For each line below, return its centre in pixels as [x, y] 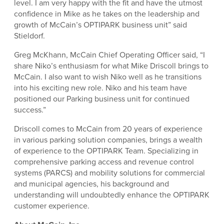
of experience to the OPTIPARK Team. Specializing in [106, 151]
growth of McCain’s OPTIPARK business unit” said [100, 25]
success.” [30, 110]
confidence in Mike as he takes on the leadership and [107, 14]
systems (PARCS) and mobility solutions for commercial [109, 173]
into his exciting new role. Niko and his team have [100, 88]
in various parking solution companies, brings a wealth [108, 140]
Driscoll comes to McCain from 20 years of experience [108, 129]
